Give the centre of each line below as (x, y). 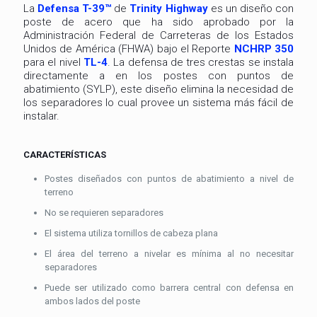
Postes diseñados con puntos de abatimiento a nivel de (169, 178)
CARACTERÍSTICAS (65, 154)
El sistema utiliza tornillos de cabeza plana (131, 233)
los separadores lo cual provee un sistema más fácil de (158, 102)
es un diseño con (251, 8)
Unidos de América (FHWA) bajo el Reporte (129, 48)
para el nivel (53, 62)
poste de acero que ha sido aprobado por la (158, 22)
